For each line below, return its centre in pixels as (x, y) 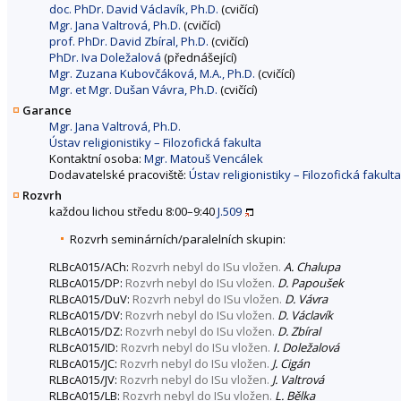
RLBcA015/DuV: (91, 299)
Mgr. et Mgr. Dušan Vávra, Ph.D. (133, 90)
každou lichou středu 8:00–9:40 (133, 212)
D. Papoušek (311, 283)
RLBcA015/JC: (85, 364)
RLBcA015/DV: (87, 316)
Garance (47, 111)
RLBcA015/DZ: (87, 332)
